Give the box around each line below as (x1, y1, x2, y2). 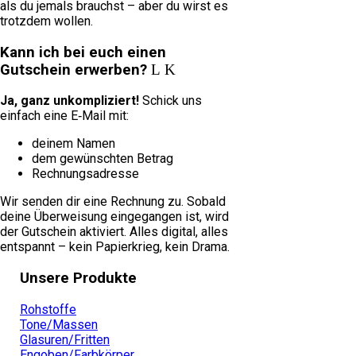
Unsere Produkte (20, 269, 137, 288)
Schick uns (139, 93, 202, 109)
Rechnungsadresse (32, 166, 139, 182)
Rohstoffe (20, 301, 76, 317)
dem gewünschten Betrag (32, 151, 173, 167)
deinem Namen (32, 136, 115, 152)
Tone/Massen (20, 316, 98, 332)
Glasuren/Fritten (20, 331, 110, 347)
